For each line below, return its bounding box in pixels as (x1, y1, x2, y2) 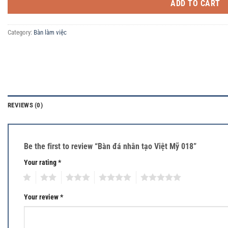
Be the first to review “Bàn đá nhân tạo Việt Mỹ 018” (24, 141, 198, 151)
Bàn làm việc (34, 28, 67, 36)
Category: (8, 28, 34, 36)
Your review (24, 193, 60, 202)
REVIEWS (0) (8, 101, 43, 109)
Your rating (24, 158, 58, 167)
